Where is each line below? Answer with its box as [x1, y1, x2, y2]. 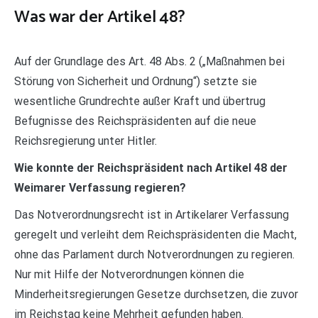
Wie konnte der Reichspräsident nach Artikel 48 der [14, 160, 287, 175]
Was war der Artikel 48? [14, 3, 185, 31]
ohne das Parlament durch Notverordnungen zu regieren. [14, 247, 295, 261]
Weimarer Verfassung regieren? [14, 180, 186, 194]
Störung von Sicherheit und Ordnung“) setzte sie [14, 74, 257, 88]
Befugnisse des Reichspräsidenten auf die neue [14, 114, 256, 128]
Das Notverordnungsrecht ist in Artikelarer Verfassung [14, 207, 289, 221]
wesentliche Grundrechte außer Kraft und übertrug [14, 94, 265, 108]
